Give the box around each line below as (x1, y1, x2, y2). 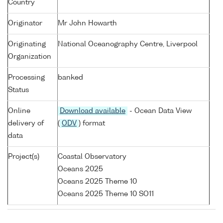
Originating (8, 41, 46, 48)
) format (79, 120, 105, 127)
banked (58, 74, 83, 82)
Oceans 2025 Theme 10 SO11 (58, 191, 154, 198)
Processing (8, 74, 45, 82)
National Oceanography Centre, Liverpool (58, 41, 198, 48)
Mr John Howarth (58, 20, 117, 27)
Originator (8, 20, 42, 27)
